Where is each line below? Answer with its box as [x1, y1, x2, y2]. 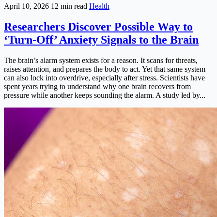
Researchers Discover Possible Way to [4, 20, 193, 33]
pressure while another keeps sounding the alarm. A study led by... [4, 91, 205, 100]
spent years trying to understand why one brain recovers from [4, 82, 191, 91]
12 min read [51, 2, 89, 11]
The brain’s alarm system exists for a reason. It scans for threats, [4, 56, 198, 65]
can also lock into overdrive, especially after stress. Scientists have [4, 74, 205, 82]
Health [89, 2, 109, 11]
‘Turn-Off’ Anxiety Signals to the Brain [4, 33, 199, 46]
